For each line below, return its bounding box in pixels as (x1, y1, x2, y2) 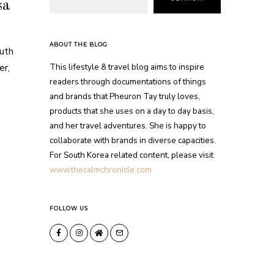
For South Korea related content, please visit (50, 149, 213, 161)
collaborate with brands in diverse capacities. (50, 135, 216, 147)
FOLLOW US (50, 205, 88, 212)
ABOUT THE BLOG (50, 41, 108, 48)
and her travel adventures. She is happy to (50, 120, 206, 132)
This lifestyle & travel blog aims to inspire (50, 61, 204, 73)
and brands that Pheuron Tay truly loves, (50, 91, 200, 103)
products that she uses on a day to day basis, (50, 105, 214, 117)
